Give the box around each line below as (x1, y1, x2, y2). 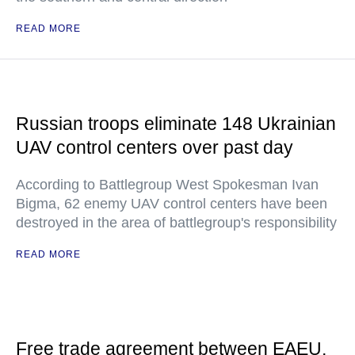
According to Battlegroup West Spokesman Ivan (16, 177, 319, 193)
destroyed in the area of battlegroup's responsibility (16, 215, 337, 231)
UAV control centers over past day (16, 137, 293, 158)
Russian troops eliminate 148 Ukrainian (16, 113, 336, 134)
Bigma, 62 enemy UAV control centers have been (16, 196, 327, 212)
